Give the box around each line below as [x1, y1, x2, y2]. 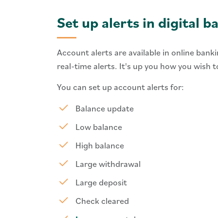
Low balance [75, 121, 122, 132]
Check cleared [75, 195, 129, 206]
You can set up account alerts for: [57, 81, 184, 92]
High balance [75, 140, 124, 151]
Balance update [75, 103, 134, 114]
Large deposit [75, 177, 127, 188]
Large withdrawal [75, 158, 141, 169]
